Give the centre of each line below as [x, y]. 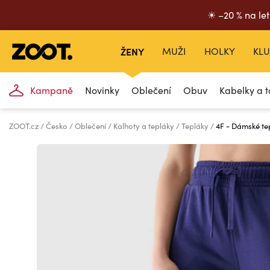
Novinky [102, 90]
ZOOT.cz [25, 126]
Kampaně [52, 90]
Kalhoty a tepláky [145, 126]
